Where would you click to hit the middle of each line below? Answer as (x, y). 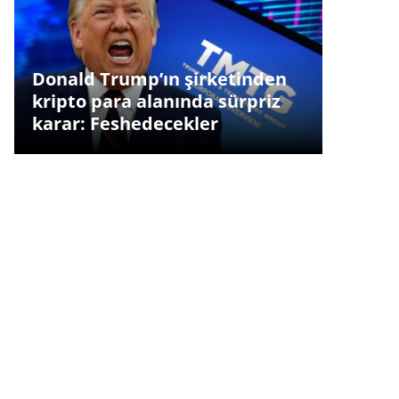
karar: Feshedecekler (125, 124)
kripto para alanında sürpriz (156, 102)
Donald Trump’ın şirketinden (159, 79)
